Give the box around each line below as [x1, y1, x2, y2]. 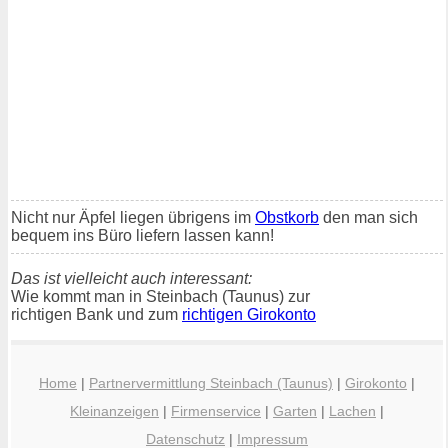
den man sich [319, 208, 418, 226]
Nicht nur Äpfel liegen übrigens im [11, 208, 255, 226]
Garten [273, 403, 317, 420]
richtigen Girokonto [182, 305, 316, 323]
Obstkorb [255, 208, 319, 226]
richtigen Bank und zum [11, 305, 182, 323]
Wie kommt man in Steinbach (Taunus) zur [11, 287, 310, 305]
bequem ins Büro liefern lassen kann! [11, 226, 274, 244]
